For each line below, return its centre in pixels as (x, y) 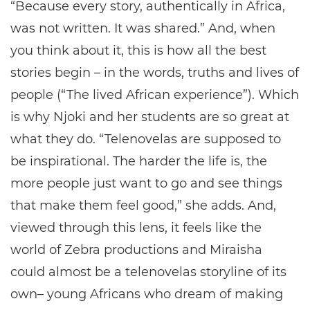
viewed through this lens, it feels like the (136, 228)
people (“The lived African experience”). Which (155, 95)
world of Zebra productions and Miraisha (136, 250)
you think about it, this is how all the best (138, 51)
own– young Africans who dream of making (147, 294)
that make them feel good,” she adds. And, (143, 206)
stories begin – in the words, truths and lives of (155, 73)
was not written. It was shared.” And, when (143, 29)
